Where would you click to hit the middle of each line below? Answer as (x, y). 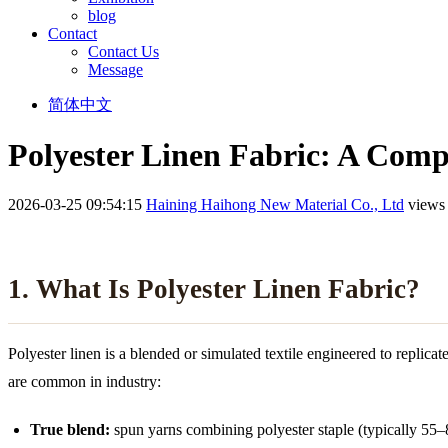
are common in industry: (84, 381)
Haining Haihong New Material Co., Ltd (275, 204)
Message (115, 69)
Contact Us (123, 51)
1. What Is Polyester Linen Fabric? (214, 288)
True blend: (70, 429)
